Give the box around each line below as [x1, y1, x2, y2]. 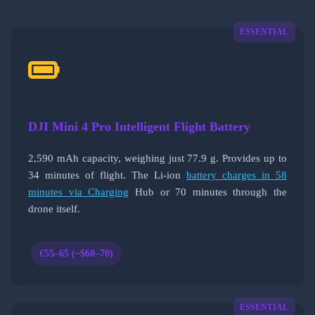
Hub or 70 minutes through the [129, 185, 287, 198]
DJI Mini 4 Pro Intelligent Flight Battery [28, 120, 250, 134]
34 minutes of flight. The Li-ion [28, 168, 186, 181]
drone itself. [28, 202, 80, 214]
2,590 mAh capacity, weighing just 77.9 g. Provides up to [28, 151, 287, 164]
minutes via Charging [28, 185, 129, 198]
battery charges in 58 [186, 168, 287, 181]
